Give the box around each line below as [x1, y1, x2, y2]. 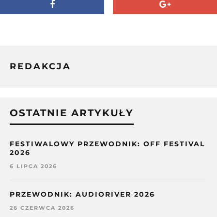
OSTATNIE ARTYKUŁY [10, 107, 134, 119]
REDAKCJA [10, 61, 71, 72]
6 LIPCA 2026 [10, 162, 57, 170]
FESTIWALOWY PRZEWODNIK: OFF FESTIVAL [10, 139, 205, 148]
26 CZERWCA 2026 [10, 204, 75, 211]
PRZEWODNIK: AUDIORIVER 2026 [10, 189, 155, 199]
